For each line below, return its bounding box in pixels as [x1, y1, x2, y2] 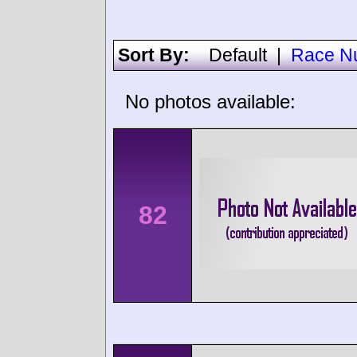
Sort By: [118, 45, 209, 66]
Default [209, 45, 267, 66]
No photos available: [125, 91, 296, 112]
